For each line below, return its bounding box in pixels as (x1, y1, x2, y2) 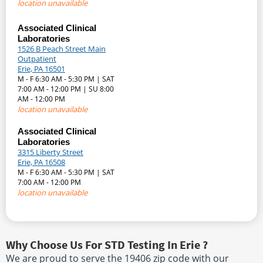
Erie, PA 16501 (18, 63, 65, 75)
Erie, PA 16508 (18, 157, 65, 168)
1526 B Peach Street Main (18, 43, 106, 55)
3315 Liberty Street (18, 147, 83, 158)
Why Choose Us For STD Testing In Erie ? (6, 237, 208, 252)
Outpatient (18, 53, 56, 65)
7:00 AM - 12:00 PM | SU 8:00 (18, 84, 114, 95)
